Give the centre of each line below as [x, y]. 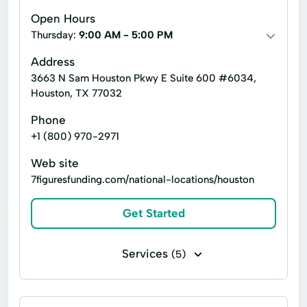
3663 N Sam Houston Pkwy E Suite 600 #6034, [144, 78]
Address [53, 62]
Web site [55, 163]
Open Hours [63, 19]
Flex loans [159, 278]
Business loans [74, 278]
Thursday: [55, 35]
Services [146, 254]
